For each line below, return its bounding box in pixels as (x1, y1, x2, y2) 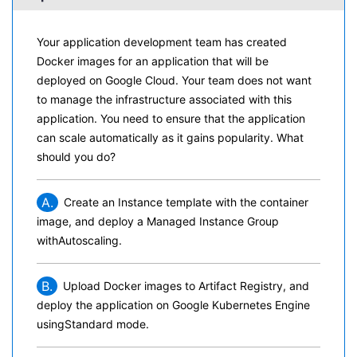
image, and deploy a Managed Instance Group (37, 214, 279, 228)
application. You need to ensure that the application (37, 112, 305, 125)
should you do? (37, 150, 116, 163)
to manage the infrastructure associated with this (37, 92, 292, 106)
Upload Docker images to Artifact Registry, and (63, 279, 309, 292)
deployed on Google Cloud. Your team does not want (37, 73, 312, 87)
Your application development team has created (37, 35, 287, 49)
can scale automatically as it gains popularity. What (37, 131, 304, 144)
